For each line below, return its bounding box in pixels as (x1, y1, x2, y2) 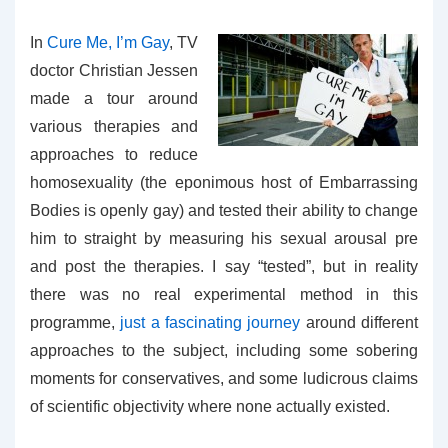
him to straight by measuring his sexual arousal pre (30, 230, 418, 247)
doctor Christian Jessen (30, 62, 198, 79)
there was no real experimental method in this (30, 286, 418, 303)
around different (300, 314, 419, 331)
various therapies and (30, 118, 198, 135)
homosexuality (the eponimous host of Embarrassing (30, 174, 418, 191)
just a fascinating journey (120, 314, 301, 331)
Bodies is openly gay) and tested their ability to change (30, 202, 418, 219)
